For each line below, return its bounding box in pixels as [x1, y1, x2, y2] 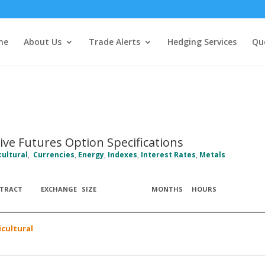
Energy [77, 149, 104, 160]
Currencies [33, 149, 75, 160]
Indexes [107, 149, 137, 160]
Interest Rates [140, 149, 196, 160]
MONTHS [151, 184, 183, 193]
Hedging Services [167, 36, 237, 47]
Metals [199, 149, 225, 160]
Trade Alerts [89, 36, 140, 47]
